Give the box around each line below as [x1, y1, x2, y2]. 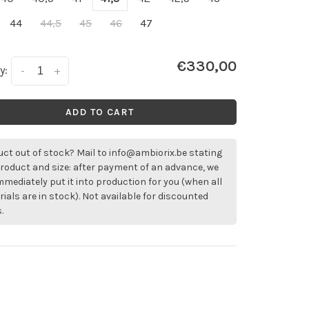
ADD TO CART [65, 106, 134, 119]
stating [187, 147, 223, 159]
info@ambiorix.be [109, 147, 188, 159]
